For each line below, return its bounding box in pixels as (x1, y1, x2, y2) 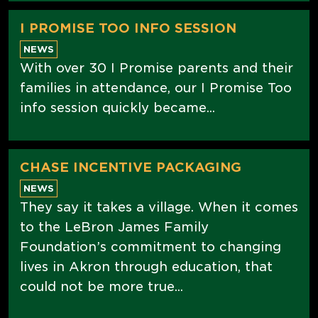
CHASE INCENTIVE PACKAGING (20, 159, 241, 175)
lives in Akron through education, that (20, 258, 273, 274)
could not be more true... (20, 278, 183, 294)
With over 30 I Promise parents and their (20, 60, 293, 75)
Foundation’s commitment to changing (20, 238, 281, 254)
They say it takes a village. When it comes (20, 199, 298, 214)
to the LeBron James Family (20, 219, 209, 234)
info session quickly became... (20, 99, 215, 115)
